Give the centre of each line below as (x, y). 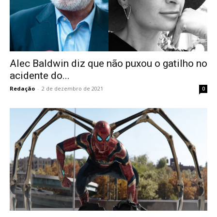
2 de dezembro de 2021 (72, 89)
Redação (22, 89)
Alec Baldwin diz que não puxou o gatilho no (108, 64)
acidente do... (40, 76)
